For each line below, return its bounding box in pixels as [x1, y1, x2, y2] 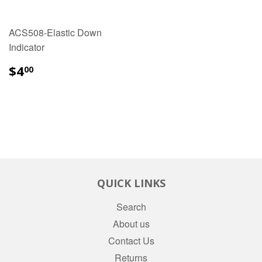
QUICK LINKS [96, 176, 166, 191]
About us [112, 217, 150, 231]
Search [116, 200, 146, 214]
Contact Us [108, 234, 154, 248]
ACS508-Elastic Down [9, 26, 102, 40]
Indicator [9, 40, 44, 54]
